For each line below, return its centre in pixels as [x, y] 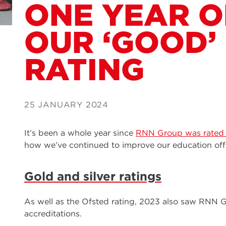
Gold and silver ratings [93, 176]
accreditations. [53, 214]
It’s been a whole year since [80, 133]
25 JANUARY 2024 [67, 105]
